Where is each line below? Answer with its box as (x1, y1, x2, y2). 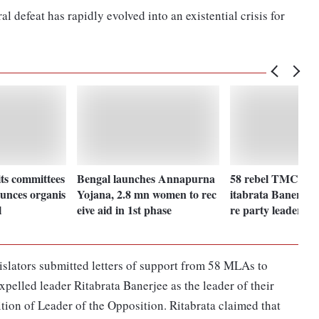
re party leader (230, 201, 303, 218)
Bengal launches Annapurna (77, 169, 216, 187)
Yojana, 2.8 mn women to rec (77, 185, 217, 202)
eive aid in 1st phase (77, 201, 172, 218)
